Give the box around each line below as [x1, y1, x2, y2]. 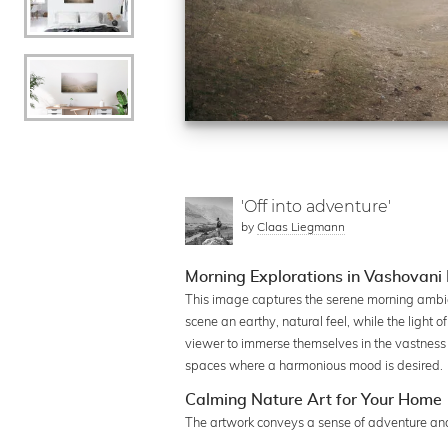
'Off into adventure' [241, 196, 392, 216]
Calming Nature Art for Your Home [185, 391, 443, 408]
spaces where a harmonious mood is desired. [185, 356, 444, 373]
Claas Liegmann [257, 218, 346, 234]
